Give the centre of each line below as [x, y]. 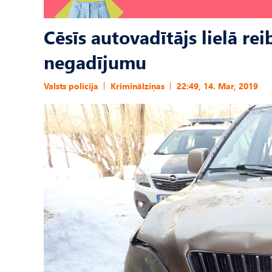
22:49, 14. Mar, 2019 [217, 86]
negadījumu [95, 62]
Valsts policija [71, 86]
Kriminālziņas [138, 86]
